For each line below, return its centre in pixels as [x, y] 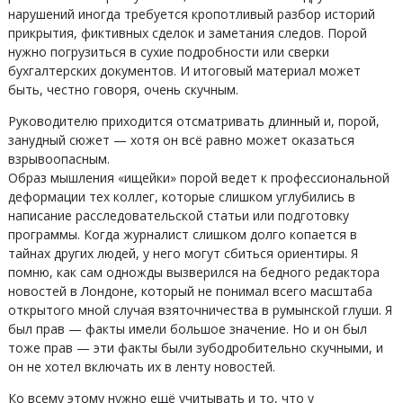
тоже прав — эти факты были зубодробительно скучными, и [195, 348]
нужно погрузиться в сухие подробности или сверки [168, 52]
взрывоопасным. [58, 159]
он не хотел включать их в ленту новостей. [141, 367]
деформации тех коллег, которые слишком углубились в [181, 197]
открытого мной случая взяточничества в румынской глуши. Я [200, 310]
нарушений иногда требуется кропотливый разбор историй [191, 14]
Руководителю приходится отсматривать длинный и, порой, [193, 121]
